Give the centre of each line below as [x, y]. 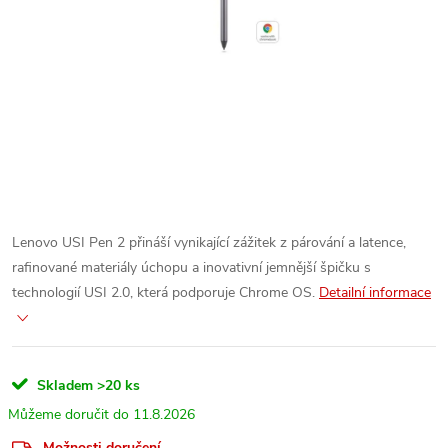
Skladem [63, 385]
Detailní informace [375, 292]
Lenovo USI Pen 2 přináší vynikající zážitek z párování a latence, [209, 242]
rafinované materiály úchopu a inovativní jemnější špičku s [191, 267]
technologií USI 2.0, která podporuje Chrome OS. [163, 292]
